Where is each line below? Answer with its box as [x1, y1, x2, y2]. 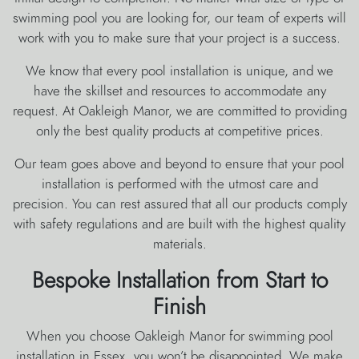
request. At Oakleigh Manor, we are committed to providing [12, 101, 347, 121]
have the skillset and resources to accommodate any [33, 81, 326, 101]
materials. [152, 234, 207, 254]
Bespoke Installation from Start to [31, 264, 328, 296]
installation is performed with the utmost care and [41, 174, 318, 194]
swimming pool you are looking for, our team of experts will [13, 8, 346, 28]
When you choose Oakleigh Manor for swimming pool [26, 326, 333, 346]
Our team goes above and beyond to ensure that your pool [14, 154, 345, 174]
